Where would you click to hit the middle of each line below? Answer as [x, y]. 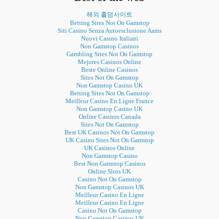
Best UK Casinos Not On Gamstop [109, 132]
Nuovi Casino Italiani [109, 39]
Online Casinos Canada [109, 117]
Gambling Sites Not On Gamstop [109, 54]
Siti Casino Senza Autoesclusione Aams [109, 31]
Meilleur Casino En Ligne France [109, 101]
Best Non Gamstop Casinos [109, 164]
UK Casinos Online [109, 148]
